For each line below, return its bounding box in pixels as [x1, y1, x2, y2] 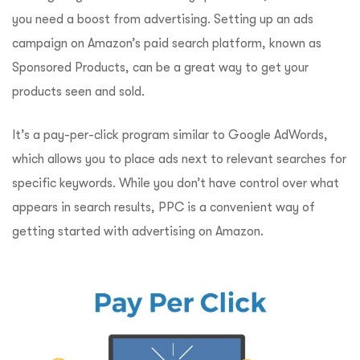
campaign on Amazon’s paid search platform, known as [12, 36, 321, 51]
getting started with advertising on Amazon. [12, 224, 267, 239]
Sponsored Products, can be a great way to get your [12, 60, 309, 76]
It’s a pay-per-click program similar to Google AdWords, [12, 128, 328, 143]
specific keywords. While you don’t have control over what [12, 176, 339, 191]
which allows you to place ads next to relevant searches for [12, 152, 346, 167]
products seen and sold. [12, 84, 145, 100]
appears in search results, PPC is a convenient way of [12, 200, 315, 215]
